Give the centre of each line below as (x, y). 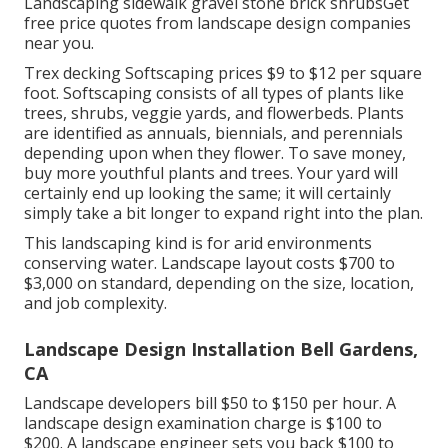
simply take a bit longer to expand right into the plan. (223, 212)
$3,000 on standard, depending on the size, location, (219, 282)
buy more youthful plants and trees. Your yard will (211, 172)
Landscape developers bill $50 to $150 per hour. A (210, 402)
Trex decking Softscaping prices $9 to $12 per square (223, 72)
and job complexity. (95, 302)
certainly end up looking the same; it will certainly (207, 192)
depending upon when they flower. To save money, (215, 152)
